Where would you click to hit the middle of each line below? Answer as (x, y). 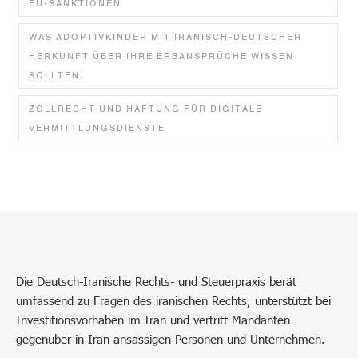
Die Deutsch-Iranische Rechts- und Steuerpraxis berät (156, 281)
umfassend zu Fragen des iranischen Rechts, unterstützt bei (173, 300)
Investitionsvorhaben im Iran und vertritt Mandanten (153, 319)
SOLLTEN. (57, 75)
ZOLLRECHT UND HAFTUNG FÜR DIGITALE (146, 108)
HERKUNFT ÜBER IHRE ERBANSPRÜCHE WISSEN (161, 56)
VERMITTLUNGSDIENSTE (97, 127)
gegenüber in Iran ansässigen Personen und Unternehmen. (171, 338)
